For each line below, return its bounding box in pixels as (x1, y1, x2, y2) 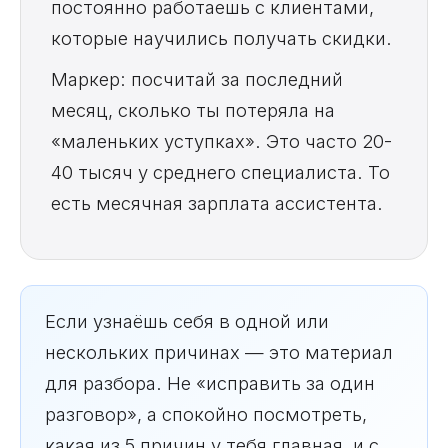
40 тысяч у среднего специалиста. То (51, 161, 390, 184)
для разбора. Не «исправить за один (45, 372, 375, 395)
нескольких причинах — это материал (45, 341, 393, 364)
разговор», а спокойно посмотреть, (45, 403, 367, 426)
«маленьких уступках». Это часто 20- (51, 130, 392, 153)
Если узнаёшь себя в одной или (45, 310, 329, 333)
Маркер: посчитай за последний (51, 68, 343, 91)
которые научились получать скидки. (51, 27, 392, 50)
